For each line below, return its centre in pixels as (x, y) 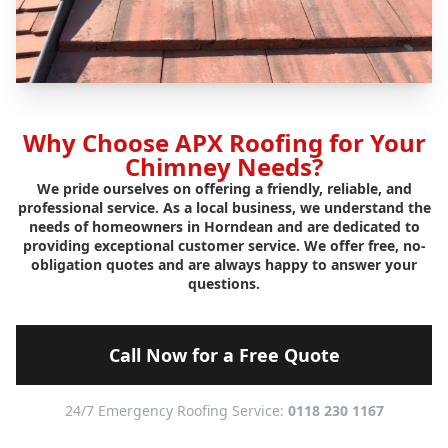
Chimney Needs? (224, 167)
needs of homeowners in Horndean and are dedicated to (224, 227)
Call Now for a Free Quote (224, 355)
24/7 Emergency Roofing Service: (176, 411)
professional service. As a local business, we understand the (224, 208)
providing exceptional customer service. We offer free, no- (224, 246)
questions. (224, 284)
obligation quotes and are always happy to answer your (224, 265)
